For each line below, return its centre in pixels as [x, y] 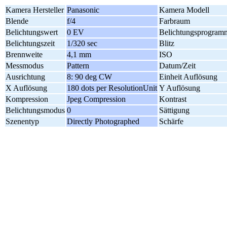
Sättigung [174, 110]
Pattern [78, 66]
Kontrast [173, 99]
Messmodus [25, 66]
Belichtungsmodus [35, 110]
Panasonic [83, 10]
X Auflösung [26, 88]
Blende [17, 21]
